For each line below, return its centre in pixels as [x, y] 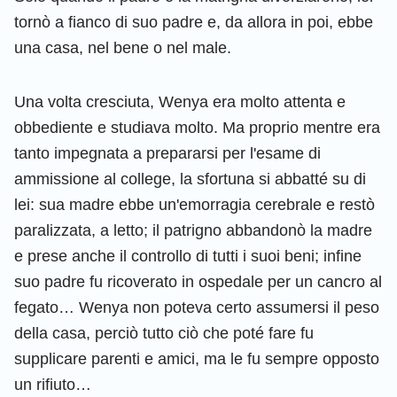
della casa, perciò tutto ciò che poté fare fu [164, 333]
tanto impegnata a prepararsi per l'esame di [167, 153]
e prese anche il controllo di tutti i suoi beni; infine [188, 256]
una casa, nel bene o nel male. [123, 47]
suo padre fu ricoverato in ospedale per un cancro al [198, 281]
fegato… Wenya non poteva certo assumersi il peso [197, 307]
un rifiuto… [53, 384]
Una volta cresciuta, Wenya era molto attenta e [180, 101]
